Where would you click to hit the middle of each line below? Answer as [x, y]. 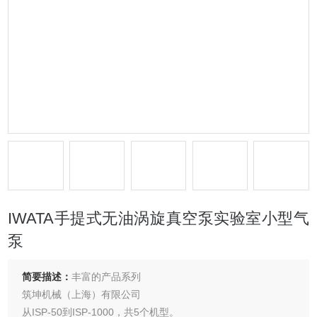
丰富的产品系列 [106, 277]
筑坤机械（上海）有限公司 [82, 294]
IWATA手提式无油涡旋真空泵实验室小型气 [158, 218]
